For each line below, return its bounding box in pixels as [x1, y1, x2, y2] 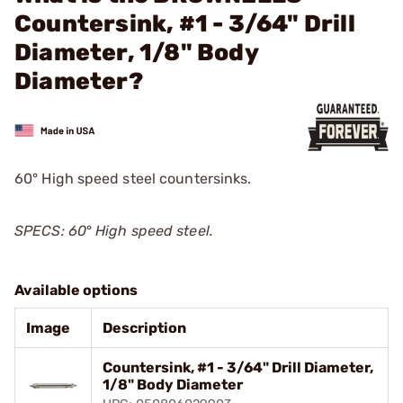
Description [103, 319, 186, 336]
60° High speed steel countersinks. [14, 170, 252, 187]
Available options [14, 282, 138, 299]
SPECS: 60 [14, 222, 86, 239]
